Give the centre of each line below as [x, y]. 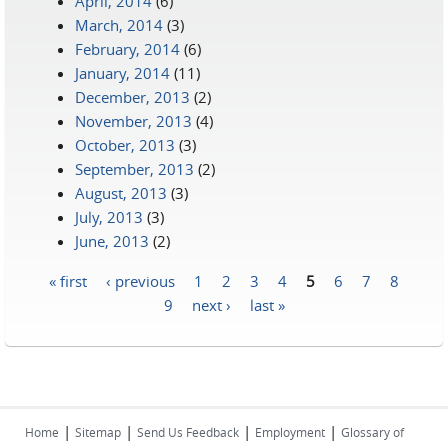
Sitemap [98, 432]
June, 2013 [112, 241]
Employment [290, 432]
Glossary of [372, 432]
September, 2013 [134, 169]
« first [68, 280]
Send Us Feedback [188, 432]
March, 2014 [119, 25]
